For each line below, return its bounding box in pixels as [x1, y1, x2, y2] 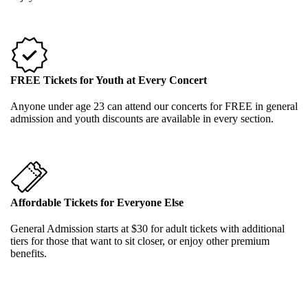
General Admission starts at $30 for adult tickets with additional [10, 222, 285, 234]
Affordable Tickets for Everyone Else [10, 196, 184, 208]
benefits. [10, 247, 47, 259]
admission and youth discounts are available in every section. [10, 112, 274, 124]
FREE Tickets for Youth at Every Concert [10, 74, 207, 86]
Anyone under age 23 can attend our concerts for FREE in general [10, 100, 298, 112]
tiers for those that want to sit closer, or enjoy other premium [10, 234, 269, 247]
